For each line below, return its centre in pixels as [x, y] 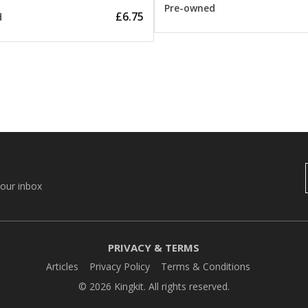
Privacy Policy [120, 267]
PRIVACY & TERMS [154, 248]
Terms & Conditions [206, 267]
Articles [63, 267]
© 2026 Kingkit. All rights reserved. [154, 287]
